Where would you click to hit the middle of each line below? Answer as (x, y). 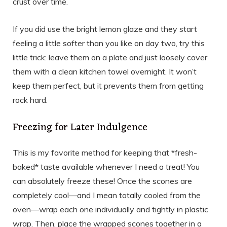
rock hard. (30, 100)
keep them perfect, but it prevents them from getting (108, 85)
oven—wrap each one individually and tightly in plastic (110, 209)
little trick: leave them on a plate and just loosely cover (110, 57)
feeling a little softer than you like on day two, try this (109, 43)
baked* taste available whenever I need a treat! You (106, 166)
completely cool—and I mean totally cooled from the (107, 195)
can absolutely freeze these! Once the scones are (102, 181)
